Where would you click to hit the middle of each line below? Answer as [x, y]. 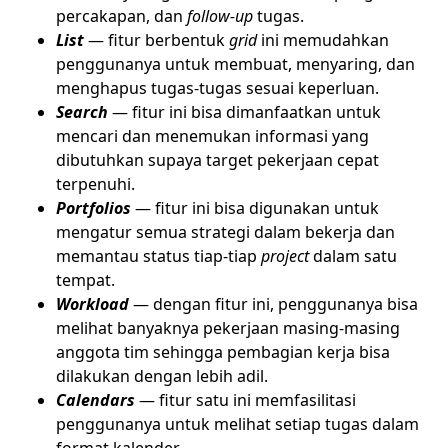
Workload [92, 303]
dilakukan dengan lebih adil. [162, 375]
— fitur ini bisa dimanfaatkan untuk [244, 111]
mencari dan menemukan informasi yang [212, 135]
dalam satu [353, 255]
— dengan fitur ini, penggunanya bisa [273, 303]
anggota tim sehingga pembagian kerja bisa [223, 351]
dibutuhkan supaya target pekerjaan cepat [217, 159]
